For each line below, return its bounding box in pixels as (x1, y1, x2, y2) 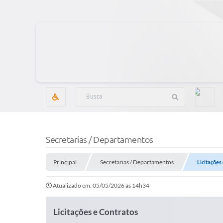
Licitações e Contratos (53, 207, 138, 217)
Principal (53, 158, 77, 166)
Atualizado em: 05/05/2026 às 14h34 (53, 182, 149, 189)
